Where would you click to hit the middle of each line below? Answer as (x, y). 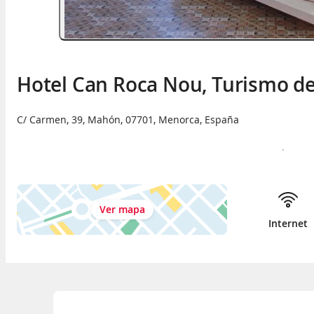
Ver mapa (122, 209)
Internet (288, 223)
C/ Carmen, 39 (50, 119)
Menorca (179, 119)
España (222, 119)
